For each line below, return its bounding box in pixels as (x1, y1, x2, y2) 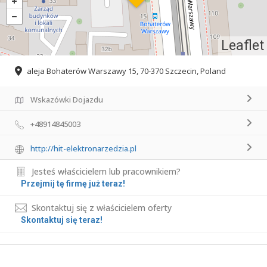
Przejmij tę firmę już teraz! (21, 179, 125, 189)
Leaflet (221, 37, 264, 54)
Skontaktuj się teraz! (21, 215, 103, 225)
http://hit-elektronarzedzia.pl (30, 143, 136, 154)
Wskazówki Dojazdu (30, 94, 103, 105)
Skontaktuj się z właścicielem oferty (32, 202, 172, 214)
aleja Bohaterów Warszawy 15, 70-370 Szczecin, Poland (27, 66, 226, 77)
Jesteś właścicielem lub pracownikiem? (32, 166, 181, 178)
